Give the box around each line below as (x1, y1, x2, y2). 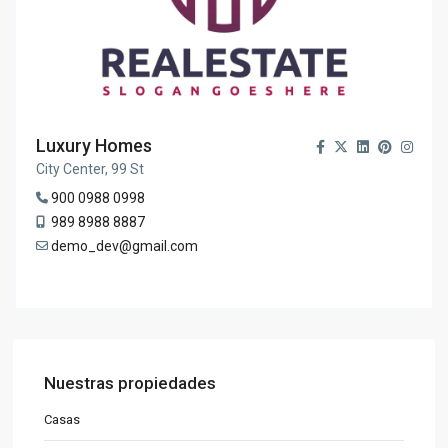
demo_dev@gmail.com (51, 238, 199, 255)
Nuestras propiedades (44, 373, 217, 394)
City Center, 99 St (36, 161, 145, 178)
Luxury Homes (36, 135, 153, 157)
